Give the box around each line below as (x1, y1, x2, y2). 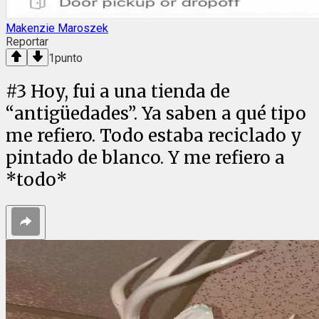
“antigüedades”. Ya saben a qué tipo (6, 103, 306, 125)
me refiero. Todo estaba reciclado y (6, 125, 302, 147)
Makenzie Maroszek (6, 21, 108, 36)
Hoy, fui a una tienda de (31, 80, 230, 103)
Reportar (6, 35, 48, 49)
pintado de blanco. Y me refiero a (6, 147, 285, 169)
